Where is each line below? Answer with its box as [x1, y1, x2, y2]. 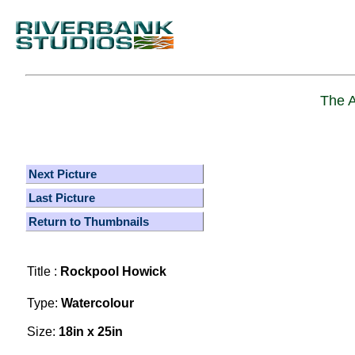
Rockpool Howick [60, 265, 182, 278]
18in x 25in [59, 325, 123, 338]
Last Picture [29, 191, 95, 204]
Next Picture [29, 167, 97, 181]
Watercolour [61, 296, 134, 310]
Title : [27, 265, 60, 278]
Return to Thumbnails [29, 215, 149, 228]
